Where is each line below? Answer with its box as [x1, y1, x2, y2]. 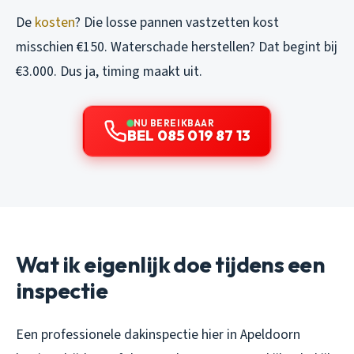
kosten [35, 12, 75, 32]
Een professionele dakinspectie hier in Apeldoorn [16, 324, 300, 345]
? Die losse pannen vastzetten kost [75, 12, 279, 32]
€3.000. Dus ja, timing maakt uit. [16, 61, 202, 81]
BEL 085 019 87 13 [126, 126, 251, 145]
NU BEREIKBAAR [133, 116, 215, 129]
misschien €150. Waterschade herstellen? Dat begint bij [16, 36, 337, 57]
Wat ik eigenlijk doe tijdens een [16, 250, 326, 278]
